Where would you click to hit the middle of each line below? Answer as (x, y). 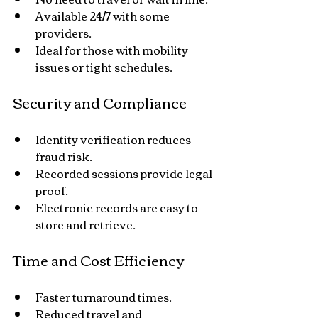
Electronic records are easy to (118, 207)
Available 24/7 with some (104, 15)
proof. (52, 190)
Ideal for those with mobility (113, 49)
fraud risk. (64, 156)
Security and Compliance (100, 102)
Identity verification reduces (114, 139)
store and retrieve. (86, 224)
